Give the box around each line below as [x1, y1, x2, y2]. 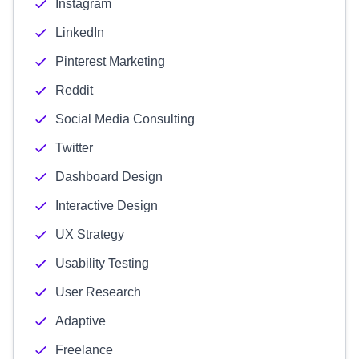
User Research [55, 285, 141, 299]
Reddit [55, 83, 93, 97]
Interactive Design [55, 199, 158, 212]
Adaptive [55, 314, 106, 328]
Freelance [55, 343, 113, 357]
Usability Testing [55, 256, 149, 270]
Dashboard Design [55, 170, 163, 184]
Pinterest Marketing [55, 54, 165, 68]
